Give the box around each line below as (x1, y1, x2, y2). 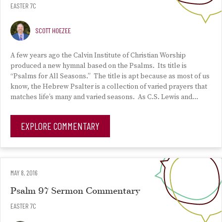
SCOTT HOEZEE (35, 26, 71, 35)
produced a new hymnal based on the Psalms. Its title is (10, 61, 187, 70)
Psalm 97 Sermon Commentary (10, 184, 140, 199)
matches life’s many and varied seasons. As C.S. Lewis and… (10, 93, 198, 102)
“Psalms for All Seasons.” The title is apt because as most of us (10, 72, 210, 81)
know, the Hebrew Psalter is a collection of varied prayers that (10, 82, 207, 91)
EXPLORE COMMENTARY (21, 120, 100, 132)
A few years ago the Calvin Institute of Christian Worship (10, 51, 186, 60)
